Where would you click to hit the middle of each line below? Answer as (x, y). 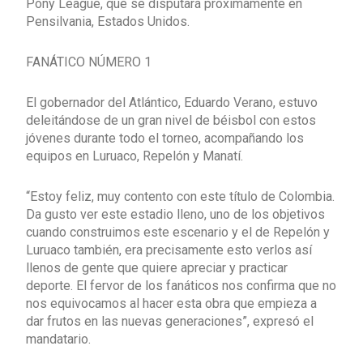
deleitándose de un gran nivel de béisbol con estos (171, 120)
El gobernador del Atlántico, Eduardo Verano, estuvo (172, 102)
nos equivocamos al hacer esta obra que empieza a (171, 303)
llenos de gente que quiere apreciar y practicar (157, 267)
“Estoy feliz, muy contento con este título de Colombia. (180, 196)
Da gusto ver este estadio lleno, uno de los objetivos (175, 214)
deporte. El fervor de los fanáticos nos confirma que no (181, 285)
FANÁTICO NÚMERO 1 (89, 62)
